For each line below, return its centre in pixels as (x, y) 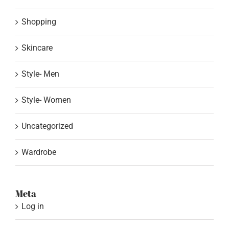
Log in (33, 207)
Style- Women (46, 100)
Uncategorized (47, 126)
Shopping (39, 22)
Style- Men (40, 74)
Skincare (37, 48)
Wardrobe (39, 152)
